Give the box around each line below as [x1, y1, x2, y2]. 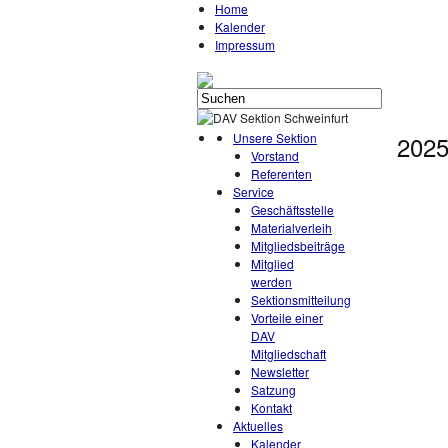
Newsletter [251, 363, 309, 380]
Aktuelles [233, 417, 283, 434]
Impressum [215, 36, 275, 53]
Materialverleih [251, 219, 332, 236]
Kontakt [251, 399, 292, 416]
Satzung [251, 381, 296, 398]
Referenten [251, 165, 312, 182]
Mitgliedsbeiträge [251, 237, 345, 254]
